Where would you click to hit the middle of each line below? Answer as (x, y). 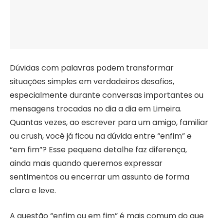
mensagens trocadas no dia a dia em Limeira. (96, 109)
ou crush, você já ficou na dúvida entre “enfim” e (101, 136)
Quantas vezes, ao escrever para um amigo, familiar (109, 122)
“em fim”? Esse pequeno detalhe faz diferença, (98, 149)
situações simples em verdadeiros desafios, (92, 81)
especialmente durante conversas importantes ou (107, 95)
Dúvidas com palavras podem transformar (92, 68)
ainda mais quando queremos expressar (86, 163)
